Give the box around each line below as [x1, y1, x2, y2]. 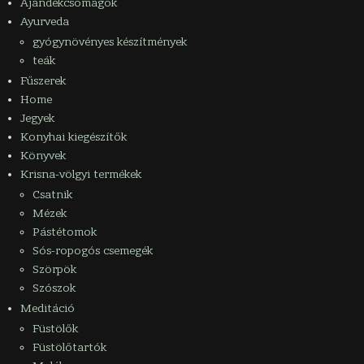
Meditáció [20, 301, 75, 316]
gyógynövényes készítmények [32, 35, 187, 50]
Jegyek [20, 111, 54, 126]
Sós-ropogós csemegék [32, 244, 153, 258]
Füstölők [32, 322, 78, 336]
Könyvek [20, 149, 66, 163]
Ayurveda [20, 15, 69, 29]
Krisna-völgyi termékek [20, 167, 141, 182]
